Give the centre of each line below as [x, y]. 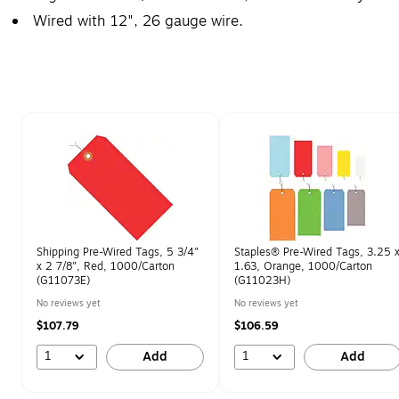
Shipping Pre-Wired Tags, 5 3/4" [118, 252]
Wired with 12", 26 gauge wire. [138, 21]
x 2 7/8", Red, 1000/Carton [106, 266]
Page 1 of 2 [54, 121]
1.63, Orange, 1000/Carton [303, 266]
